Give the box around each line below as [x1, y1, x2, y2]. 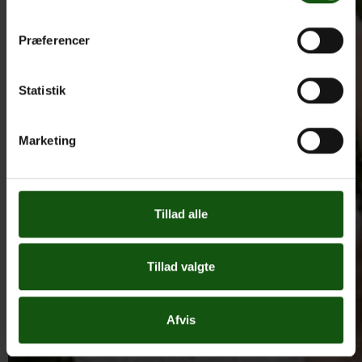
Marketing [19, 133, 76, 147]
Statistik [19, 82, 65, 97]
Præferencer [19, 32, 90, 47]
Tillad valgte [147, 259, 215, 274]
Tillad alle [154, 206, 208, 221]
